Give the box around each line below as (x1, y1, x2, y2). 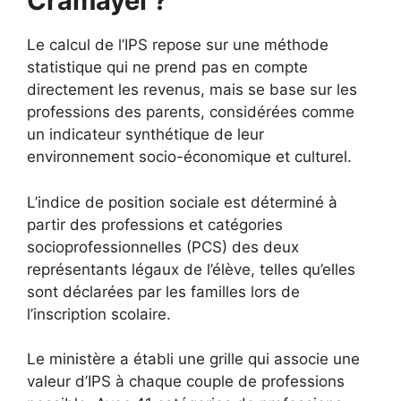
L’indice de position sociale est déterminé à (27, 192, 337, 211)
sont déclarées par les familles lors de (27, 282, 300, 301)
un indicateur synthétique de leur (27, 125, 264, 143)
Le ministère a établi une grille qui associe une (27, 350, 360, 368)
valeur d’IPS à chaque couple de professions (27, 372, 345, 390)
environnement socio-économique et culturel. (27, 148, 352, 166)
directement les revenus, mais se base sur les (27, 81, 357, 98)
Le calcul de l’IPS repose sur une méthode (27, 36, 328, 54)
